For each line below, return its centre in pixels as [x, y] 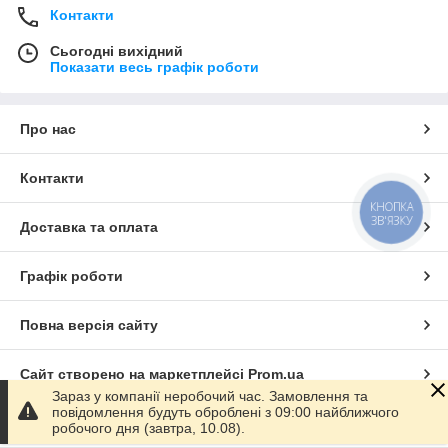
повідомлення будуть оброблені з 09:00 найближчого [225, 412]
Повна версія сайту [89, 325]
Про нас [48, 129]
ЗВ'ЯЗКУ [391, 220]
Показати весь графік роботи [154, 67]
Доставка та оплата [89, 227]
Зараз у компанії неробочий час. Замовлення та [210, 396]
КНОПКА [392, 206]
